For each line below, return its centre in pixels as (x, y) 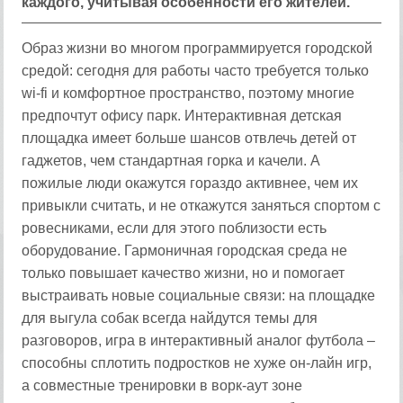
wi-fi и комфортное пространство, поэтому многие (188, 93)
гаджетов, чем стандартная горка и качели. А (171, 161)
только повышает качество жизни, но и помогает (184, 273)
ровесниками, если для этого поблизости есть (175, 228)
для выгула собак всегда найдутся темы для (170, 318)
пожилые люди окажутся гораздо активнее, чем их (190, 183)
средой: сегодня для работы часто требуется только (196, 71)
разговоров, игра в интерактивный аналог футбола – (199, 340)
